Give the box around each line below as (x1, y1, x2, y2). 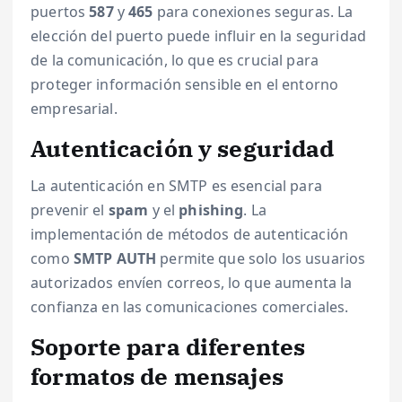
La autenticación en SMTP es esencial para (31, 175, 322, 196)
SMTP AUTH (73, 248, 157, 268)
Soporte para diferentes (31, 331, 306, 363)
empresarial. (31, 98, 118, 118)
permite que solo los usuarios (156, 248, 366, 268)
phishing (179, 199, 244, 220)
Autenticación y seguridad (31, 132, 335, 163)
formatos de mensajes (31, 361, 284, 392)
